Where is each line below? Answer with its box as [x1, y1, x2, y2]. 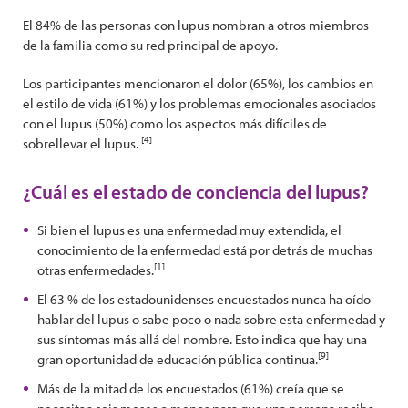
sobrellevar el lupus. [23, 135, 141, 152]
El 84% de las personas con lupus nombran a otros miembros [23, 16, 369, 34]
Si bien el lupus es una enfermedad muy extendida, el [37, 221, 342, 239]
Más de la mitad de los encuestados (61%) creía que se [37, 380, 344, 397]
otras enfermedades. [37, 261, 154, 279]
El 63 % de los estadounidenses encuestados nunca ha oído [37, 291, 371, 308]
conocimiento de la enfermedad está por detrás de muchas [37, 241, 372, 259]
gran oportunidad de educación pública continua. [37, 351, 318, 368]
